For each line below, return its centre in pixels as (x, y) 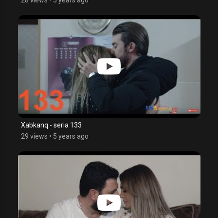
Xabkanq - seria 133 (51, 125)
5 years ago (71, 136)
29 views (34, 136)
